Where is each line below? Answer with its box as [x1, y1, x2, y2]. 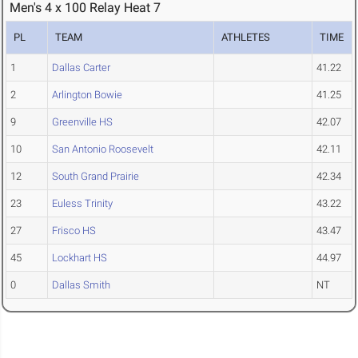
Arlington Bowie [52, 89, 122, 101]
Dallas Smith [52, 279, 110, 292]
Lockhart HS [52, 252, 107, 265]
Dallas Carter [52, 62, 110, 74]
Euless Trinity [52, 197, 113, 210]
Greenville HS [52, 116, 113, 129]
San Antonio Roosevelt [52, 143, 153, 156]
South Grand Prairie [52, 170, 139, 183]
